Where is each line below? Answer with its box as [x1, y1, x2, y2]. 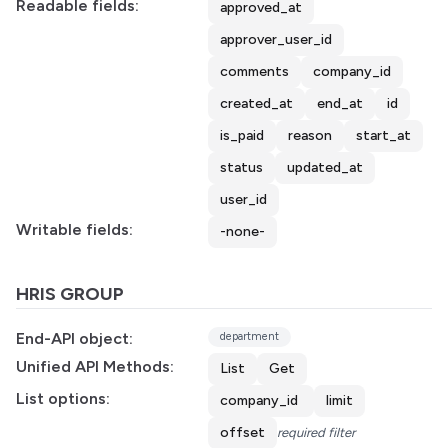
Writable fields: [16, 220, 133, 239]
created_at [220, 95, 293, 112]
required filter [277, 425, 355, 440]
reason [288, 127, 332, 144]
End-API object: [16, 329, 133, 348]
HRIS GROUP [16, 283, 124, 305]
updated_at [287, 159, 363, 176]
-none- [220, 223, 265, 240]
